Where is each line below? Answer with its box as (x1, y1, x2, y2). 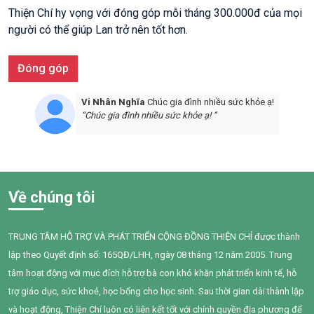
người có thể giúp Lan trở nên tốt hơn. (8, 23, 188, 37)
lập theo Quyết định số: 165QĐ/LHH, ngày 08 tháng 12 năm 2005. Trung (8, 250, 292, 261)
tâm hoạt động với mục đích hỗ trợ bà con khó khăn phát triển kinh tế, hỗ (8, 268, 296, 279)
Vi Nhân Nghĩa (77, 97, 142, 108)
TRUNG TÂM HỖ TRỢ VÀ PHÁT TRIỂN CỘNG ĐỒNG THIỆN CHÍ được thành (8, 231, 300, 243)
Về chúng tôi (8, 189, 95, 207)
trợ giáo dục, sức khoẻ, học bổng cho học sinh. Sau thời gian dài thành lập (8, 286, 304, 297)
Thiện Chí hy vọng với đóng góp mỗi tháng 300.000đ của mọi (8, 6, 302, 20)
